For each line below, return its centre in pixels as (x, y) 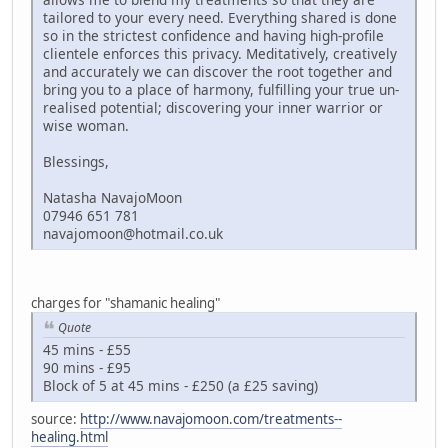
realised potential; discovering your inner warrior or (213, 107)
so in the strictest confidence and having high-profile (213, 35)
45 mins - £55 (87, 350)
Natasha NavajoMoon (112, 197)
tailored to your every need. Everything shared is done (220, 17)
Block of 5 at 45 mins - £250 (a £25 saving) (180, 386)
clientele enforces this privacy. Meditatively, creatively (220, 53)
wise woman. (86, 125)
